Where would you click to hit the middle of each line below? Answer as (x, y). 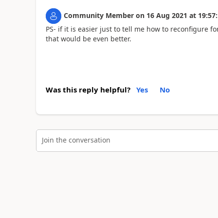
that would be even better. (88, 39)
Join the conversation (76, 140)
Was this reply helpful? (88, 89)
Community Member (99, 15)
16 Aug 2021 (167, 15)
